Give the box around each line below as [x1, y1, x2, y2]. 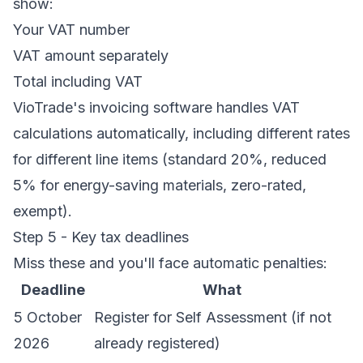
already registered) [94, 335, 220, 352]
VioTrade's [13, 99, 89, 116]
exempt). [13, 203, 72, 220]
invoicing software [89, 99, 212, 116]
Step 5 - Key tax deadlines [13, 228, 189, 246]
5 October [14, 309, 82, 326]
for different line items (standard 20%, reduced [13, 151, 327, 168]
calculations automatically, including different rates [13, 125, 350, 142]
